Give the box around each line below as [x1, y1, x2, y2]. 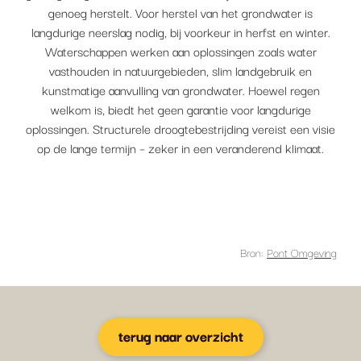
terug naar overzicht [118, 325, 243, 346]
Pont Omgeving [267, 243, 337, 261]
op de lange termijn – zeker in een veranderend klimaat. [37, 138, 324, 157]
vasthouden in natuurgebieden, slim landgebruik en [49, 60, 312, 80]
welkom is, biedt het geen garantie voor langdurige [50, 99, 311, 118]
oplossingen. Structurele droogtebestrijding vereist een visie [26, 118, 335, 138]
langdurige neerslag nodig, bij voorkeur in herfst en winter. [31, 22, 330, 41]
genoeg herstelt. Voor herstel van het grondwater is [48, 2, 313, 22]
